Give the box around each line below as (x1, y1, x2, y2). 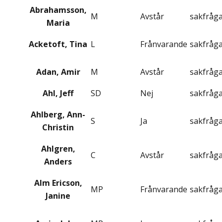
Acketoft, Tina (29, 39, 87, 50)
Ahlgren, (41, 143, 75, 155)
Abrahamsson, (29, 4, 87, 16)
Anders (44, 156, 72, 167)
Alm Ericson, (34, 177, 82, 189)
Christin (42, 122, 74, 133)
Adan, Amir (36, 66, 80, 78)
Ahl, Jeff (43, 88, 73, 99)
